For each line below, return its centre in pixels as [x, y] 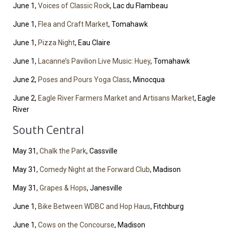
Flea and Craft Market [73, 24]
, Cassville [102, 151]
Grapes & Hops [63, 188]
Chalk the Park [63, 151]
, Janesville [104, 188]
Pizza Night [56, 43]
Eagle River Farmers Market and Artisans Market [116, 98]
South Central [49, 130]
